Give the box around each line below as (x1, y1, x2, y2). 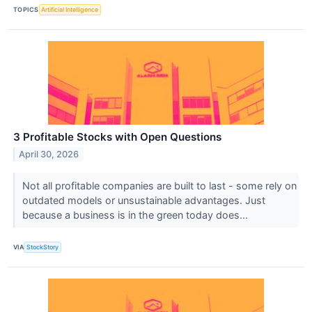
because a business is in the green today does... (22, 208, 251, 221)
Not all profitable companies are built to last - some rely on (22, 179, 297, 192)
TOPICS (13, 6, 39, 14)
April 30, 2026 (19, 148, 79, 159)
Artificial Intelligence (41, 6, 99, 14)
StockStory (26, 243, 59, 251)
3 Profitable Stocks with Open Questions (13, 130, 221, 143)
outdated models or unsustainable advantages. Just (22, 194, 265, 206)
